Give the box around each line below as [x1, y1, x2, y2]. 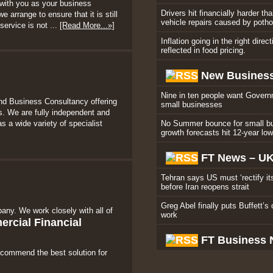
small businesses [161, 100, 223, 109]
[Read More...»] [60, 21, 115, 30]
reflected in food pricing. [161, 46, 246, 55]
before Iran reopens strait [161, 182, 250, 191]
